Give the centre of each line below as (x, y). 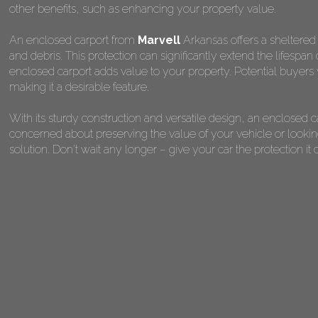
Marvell (159, 40)
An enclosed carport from (73, 40)
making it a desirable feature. (79, 87)
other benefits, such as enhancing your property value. (143, 9)
